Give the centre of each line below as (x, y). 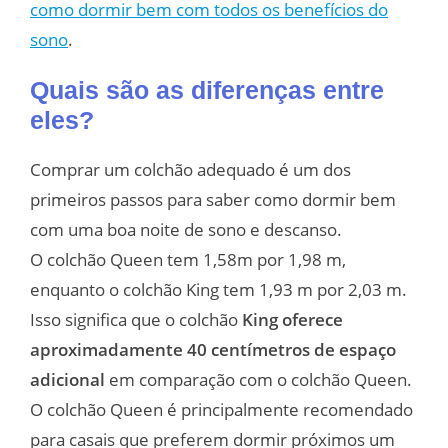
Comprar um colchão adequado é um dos (190, 169)
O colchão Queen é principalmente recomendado (221, 409)
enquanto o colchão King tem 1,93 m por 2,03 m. (218, 289)
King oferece (292, 319)
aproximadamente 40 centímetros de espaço (213, 349)
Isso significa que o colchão (136, 319)
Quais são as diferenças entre (207, 89)
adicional (67, 379)
